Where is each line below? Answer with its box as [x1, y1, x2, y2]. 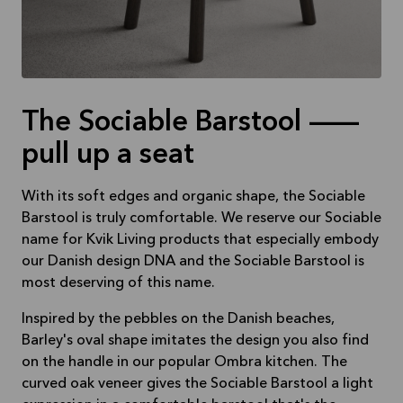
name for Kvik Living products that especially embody [22, 233, 379, 248]
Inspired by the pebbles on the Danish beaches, [22, 312, 335, 327]
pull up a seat [22, 141, 194, 171]
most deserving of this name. [22, 276, 215, 291]
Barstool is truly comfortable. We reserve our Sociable [22, 211, 381, 227]
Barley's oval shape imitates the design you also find [22, 334, 369, 349]
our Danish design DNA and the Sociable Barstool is [22, 255, 364, 270]
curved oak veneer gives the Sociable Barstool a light [22, 377, 373, 392]
